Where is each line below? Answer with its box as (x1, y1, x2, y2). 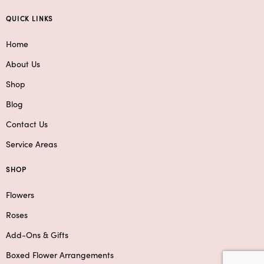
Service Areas (6, 137, 57, 150)
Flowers (6, 188, 34, 200)
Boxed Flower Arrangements (6, 248, 114, 260)
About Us (6, 57, 40, 70)
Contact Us (6, 117, 48, 130)
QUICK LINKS (6, 12, 54, 23)
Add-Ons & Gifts (6, 228, 68, 240)
